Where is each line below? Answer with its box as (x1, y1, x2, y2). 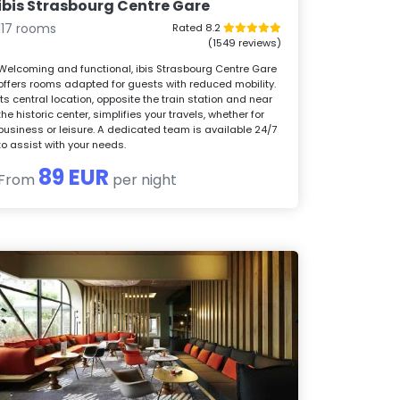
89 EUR (38, 162, 110, 192)
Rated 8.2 (171, 20, 223, 35)
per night (109, 169, 178, 190)
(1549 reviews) (207, 35, 281, 50)
